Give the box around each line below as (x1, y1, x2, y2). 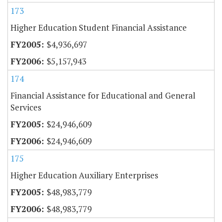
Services (10, 101, 41, 113)
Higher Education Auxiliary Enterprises (10, 169, 158, 181)
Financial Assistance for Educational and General (10, 89, 195, 101)
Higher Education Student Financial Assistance (10, 21, 187, 33)
